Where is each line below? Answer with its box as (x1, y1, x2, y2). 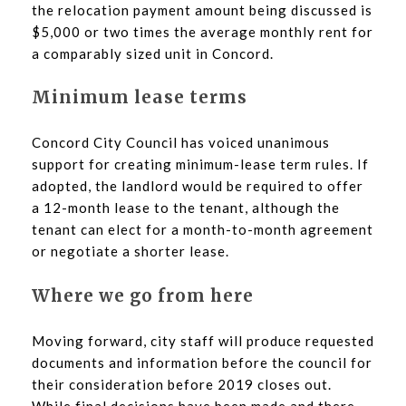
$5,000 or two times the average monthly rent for (32, 23, 373, 40)
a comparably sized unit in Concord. (32, 44, 274, 62)
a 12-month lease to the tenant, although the (32, 199, 340, 217)
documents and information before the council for (32, 353, 372, 371)
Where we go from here (32, 285, 254, 306)
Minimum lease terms (32, 87, 247, 109)
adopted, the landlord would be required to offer (32, 178, 363, 195)
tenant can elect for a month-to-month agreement (32, 221, 373, 238)
